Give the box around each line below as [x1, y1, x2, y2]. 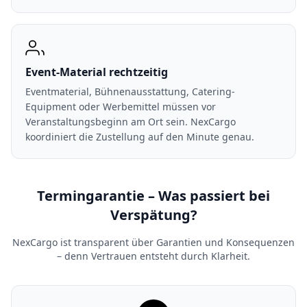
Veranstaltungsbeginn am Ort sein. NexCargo [25, 115, 236, 128]
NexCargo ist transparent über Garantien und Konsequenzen [12, 236, 295, 249]
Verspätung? [110, 206, 197, 224]
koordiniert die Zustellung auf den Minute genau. [25, 130, 254, 143]
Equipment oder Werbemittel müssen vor [25, 100, 216, 113]
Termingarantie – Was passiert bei [37, 186, 270, 205]
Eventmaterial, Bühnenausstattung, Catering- [25, 85, 235, 98]
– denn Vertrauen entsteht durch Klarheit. [57, 249, 250, 262]
